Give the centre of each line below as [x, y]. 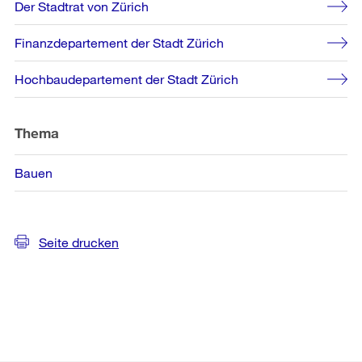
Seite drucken [79, 242]
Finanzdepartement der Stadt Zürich [119, 42]
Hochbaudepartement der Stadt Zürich [126, 78]
